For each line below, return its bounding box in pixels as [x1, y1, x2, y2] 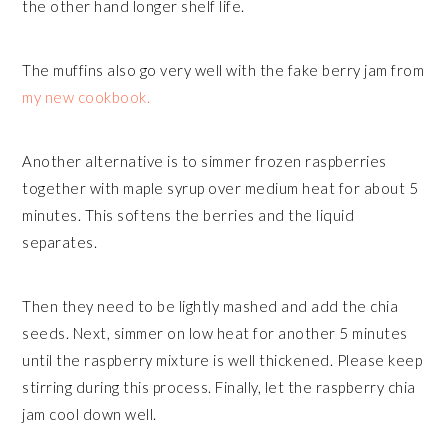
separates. [22, 232, 98, 251]
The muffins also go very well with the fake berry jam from [22, 60, 425, 79]
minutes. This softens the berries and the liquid [22, 205, 355, 224]
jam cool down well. [22, 404, 157, 423]
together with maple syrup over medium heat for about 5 [22, 178, 419, 197]
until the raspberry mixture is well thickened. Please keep [22, 350, 423, 369]
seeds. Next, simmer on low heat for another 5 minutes [22, 323, 408, 342]
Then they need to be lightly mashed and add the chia [22, 296, 399, 315]
